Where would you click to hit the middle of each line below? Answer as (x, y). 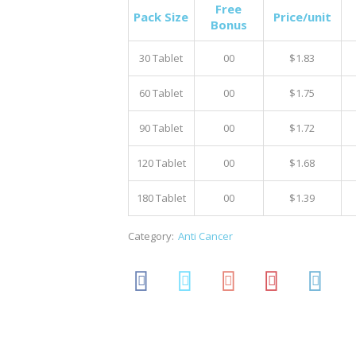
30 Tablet (161, 58)
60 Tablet (161, 93)
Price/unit (302, 17)
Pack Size (161, 17)
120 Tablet (161, 163)
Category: (151, 236)
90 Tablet (161, 128)
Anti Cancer (205, 236)
